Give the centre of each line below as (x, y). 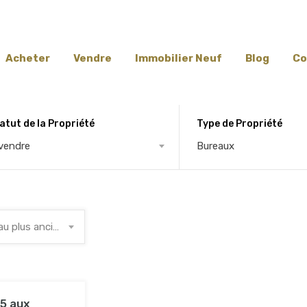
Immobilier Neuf (179, 58)
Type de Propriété (240, 123)
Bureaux (216, 146)
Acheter (28, 58)
